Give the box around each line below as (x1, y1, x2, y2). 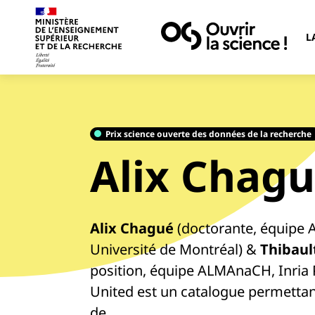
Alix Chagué (89, 219, 174, 238)
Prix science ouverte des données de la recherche (105, 128, 311, 140)
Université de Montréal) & (89, 240, 260, 259)
